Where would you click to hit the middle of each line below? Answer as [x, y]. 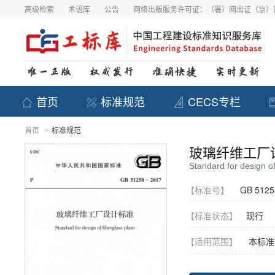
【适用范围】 [216, 241]
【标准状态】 [216, 215]
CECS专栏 [214, 101]
